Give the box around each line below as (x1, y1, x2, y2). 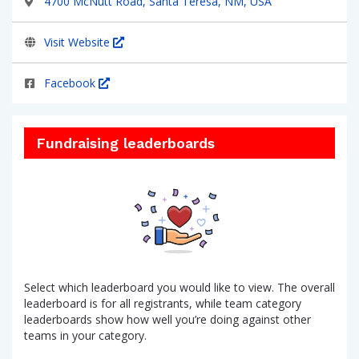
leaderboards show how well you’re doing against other (24, 312, 311, 327)
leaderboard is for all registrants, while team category (24, 296, 301, 311)
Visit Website (44, 34, 113, 50)
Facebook (44, 75, 99, 91)
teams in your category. (24, 328, 147, 343)
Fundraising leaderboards (36, 135, 215, 151)
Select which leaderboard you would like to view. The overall (24, 280, 335, 295)
